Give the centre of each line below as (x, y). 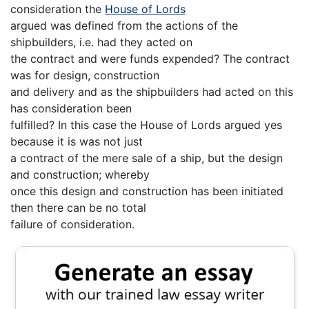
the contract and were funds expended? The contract (150, 59)
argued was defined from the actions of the (124, 26)
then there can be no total (78, 208)
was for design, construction (85, 76)
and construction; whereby (80, 175)
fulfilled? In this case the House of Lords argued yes (146, 125)
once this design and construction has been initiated (147, 191)
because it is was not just (77, 142)
